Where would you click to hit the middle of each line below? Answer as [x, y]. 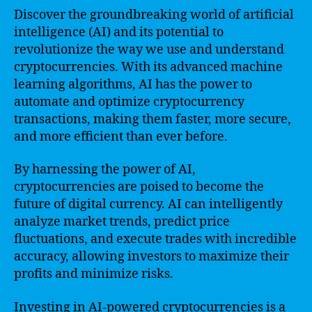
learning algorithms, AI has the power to [133, 84]
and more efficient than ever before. [121, 136]
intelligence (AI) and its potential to [119, 32]
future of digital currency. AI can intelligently [148, 204]
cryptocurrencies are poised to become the [139, 187]
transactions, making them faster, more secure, [153, 119]
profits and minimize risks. [94, 274]
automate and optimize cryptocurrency [129, 102]
